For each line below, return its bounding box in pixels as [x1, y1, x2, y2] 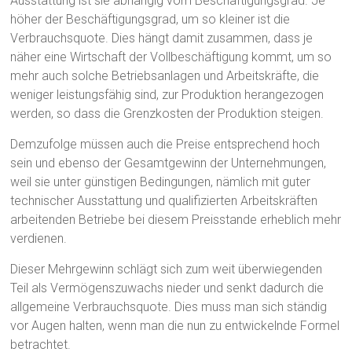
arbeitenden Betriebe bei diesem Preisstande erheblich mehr [10, 211, 342, 227]
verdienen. [10, 230, 68, 246]
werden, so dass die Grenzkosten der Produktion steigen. [10, 105, 324, 121]
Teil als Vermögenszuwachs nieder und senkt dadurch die [10, 280, 324, 295]
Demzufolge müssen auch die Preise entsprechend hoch [10, 136, 321, 152]
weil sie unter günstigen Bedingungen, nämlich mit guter [10, 174, 311, 189]
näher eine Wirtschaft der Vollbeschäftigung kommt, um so [10, 49, 332, 64]
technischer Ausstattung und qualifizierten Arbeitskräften [10, 192, 318, 208]
